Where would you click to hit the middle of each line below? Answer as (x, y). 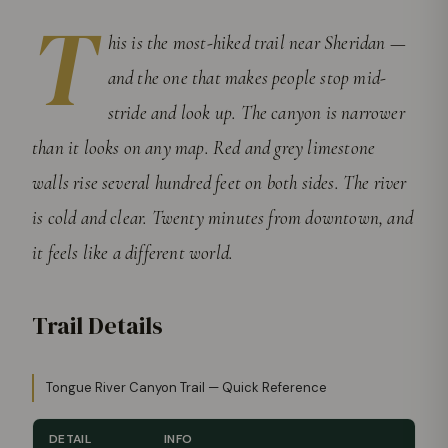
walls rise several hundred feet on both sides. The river (219, 183)
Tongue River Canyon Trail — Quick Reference (186, 388)
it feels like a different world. (133, 253)
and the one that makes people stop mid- (247, 78)
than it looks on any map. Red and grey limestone (204, 148)
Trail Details (97, 326)
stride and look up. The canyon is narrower (256, 113)
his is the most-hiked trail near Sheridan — (256, 43)
